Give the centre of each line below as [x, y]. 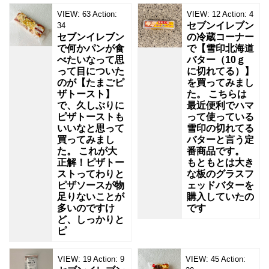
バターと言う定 [220, 140]
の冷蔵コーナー [220, 37]
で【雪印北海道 [220, 49]
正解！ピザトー [91, 163]
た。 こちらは [217, 94]
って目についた [91, 71]
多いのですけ [86, 208]
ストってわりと [91, 174]
